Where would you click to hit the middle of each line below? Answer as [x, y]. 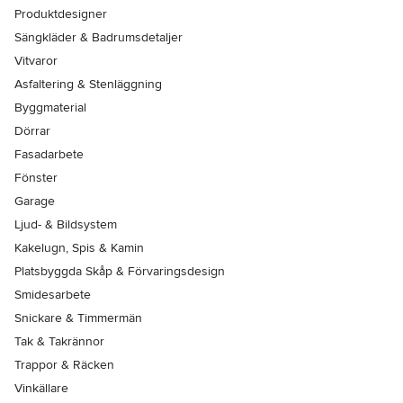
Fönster [36, 178]
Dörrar [32, 131]
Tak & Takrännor [59, 342]
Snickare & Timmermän [78, 318]
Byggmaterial [50, 108]
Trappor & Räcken [64, 365]
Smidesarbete [53, 295]
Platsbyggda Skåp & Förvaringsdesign [120, 272]
